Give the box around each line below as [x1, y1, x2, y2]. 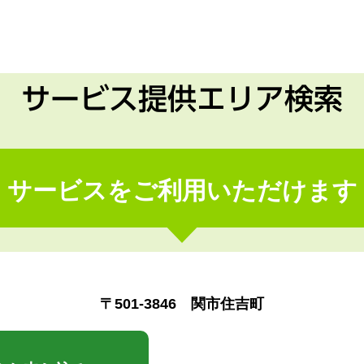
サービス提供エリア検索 [21, 84, 343, 113]
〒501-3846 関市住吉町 [100, 296, 264, 312]
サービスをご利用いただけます [6, 177, 357, 204]
